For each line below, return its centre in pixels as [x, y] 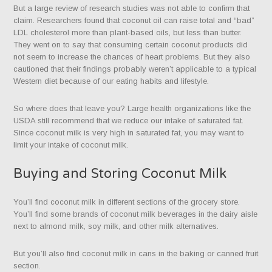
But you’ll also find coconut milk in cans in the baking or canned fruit [136, 254]
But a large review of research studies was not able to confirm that [132, 8]
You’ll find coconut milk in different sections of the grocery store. [127, 202]
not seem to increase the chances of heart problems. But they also [132, 57]
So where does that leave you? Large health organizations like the [132, 109]
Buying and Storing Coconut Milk [120, 174]
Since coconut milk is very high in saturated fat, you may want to [129, 133]
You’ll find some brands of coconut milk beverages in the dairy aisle [136, 214]
